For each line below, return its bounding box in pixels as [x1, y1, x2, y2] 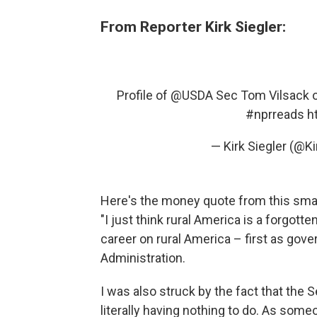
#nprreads [245, 106, 304, 122]
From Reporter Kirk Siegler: [100, 17, 286, 35]
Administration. [100, 250, 185, 265]
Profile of [116, 87, 171, 103]
